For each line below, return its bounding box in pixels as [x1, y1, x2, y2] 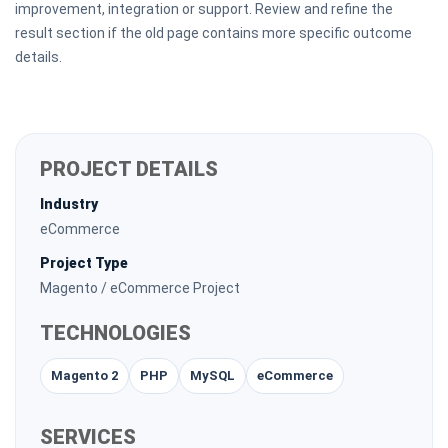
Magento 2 [51, 368, 118, 383]
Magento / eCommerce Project [40, 280, 240, 296]
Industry [40, 196, 98, 212]
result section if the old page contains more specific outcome [15, 25, 412, 41]
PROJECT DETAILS [40, 157, 218, 181]
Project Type [40, 255, 128, 271]
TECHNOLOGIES [40, 321, 191, 345]
